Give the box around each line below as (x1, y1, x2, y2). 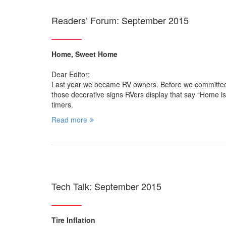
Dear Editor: (51, 69, 90, 80)
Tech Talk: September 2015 (51, 180, 161, 193)
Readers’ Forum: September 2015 (51, 14, 189, 27)
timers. (51, 99, 73, 110)
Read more (51, 115, 87, 125)
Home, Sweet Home (51, 49, 118, 60)
